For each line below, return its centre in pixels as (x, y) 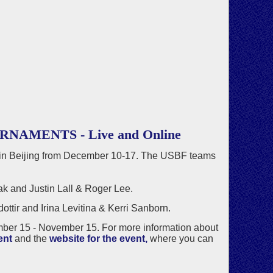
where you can (181, 239)
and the (30, 239)
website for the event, (99, 239)
